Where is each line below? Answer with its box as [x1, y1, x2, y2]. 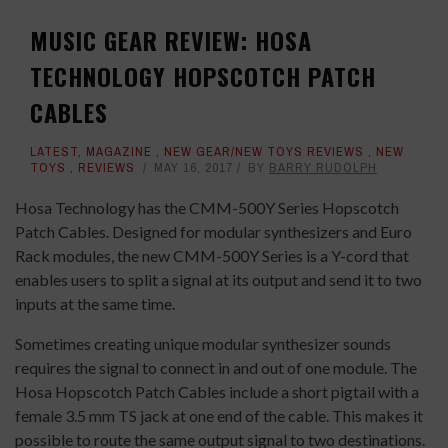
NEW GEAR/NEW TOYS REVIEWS [164, 143, 364, 161]
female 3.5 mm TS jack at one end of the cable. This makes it [15, 406, 423, 426]
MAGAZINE [86, 143, 152, 161]
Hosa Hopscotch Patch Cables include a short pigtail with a [15, 382, 419, 402]
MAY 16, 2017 [154, 159, 233, 177]
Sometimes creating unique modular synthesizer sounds [15, 334, 391, 354]
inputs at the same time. [15, 294, 175, 314]
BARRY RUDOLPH [269, 159, 377, 177]
